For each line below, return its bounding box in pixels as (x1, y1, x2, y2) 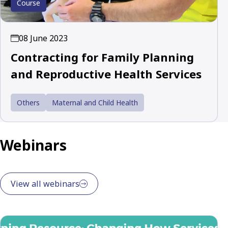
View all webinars (11, 178, 79, 189)
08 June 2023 (19, 33, 68, 44)
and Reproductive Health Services (11, 66, 202, 82)
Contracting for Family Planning (11, 49, 194, 65)
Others (17, 98, 40, 108)
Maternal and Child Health (52, 98, 138, 108)
